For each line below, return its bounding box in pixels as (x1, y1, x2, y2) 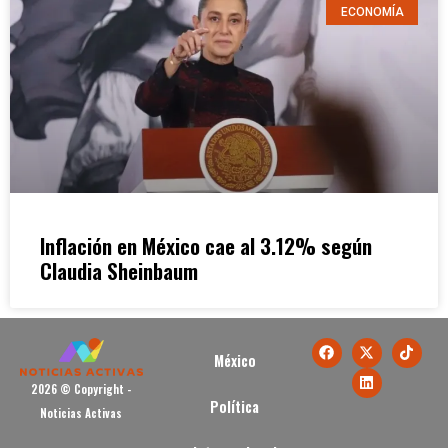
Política (210, 395, 260, 417)
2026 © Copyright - (31, 381, 132, 398)
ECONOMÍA (340, 4, 404, 19)
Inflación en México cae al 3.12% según (40, 229, 372, 261)
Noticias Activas (40, 405, 123, 422)
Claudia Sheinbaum (40, 254, 198, 286)
